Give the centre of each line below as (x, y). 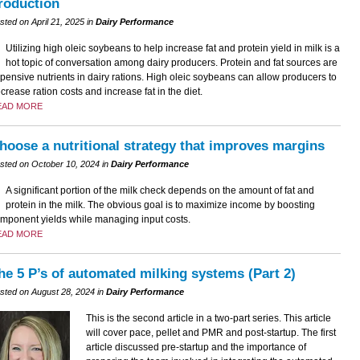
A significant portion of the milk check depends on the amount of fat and (160, 190)
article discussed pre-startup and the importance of (196, 347)
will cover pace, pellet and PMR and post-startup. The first (211, 332)
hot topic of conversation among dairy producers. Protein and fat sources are (171, 62)
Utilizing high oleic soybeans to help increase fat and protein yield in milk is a (172, 48)
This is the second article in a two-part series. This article (208, 318)
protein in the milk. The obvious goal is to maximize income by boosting (160, 205)
